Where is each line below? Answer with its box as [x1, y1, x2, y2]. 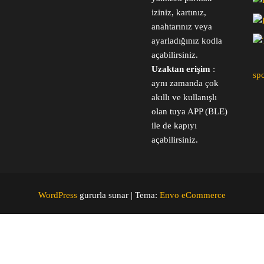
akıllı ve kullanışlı [151, 93, 217, 103]
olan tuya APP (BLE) [151, 107, 228, 117]
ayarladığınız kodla [151, 36, 223, 46]
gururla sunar [77, 190, 131, 200]
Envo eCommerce [160, 190, 226, 200]
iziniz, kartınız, [151, 8, 207, 18]
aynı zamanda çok [151, 78, 219, 88]
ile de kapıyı [151, 121, 197, 131]
